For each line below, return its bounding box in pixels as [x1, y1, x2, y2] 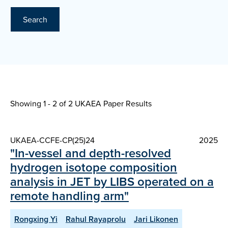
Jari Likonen [134, 213, 178, 225]
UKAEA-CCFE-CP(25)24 [10, 134, 95, 146]
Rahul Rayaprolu [66, 213, 126, 225]
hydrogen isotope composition [10, 158, 177, 177]
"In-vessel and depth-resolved [10, 144, 171, 162]
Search [23, 14, 47, 25]
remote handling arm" [10, 187, 129, 205]
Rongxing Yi [14, 213, 58, 225]
